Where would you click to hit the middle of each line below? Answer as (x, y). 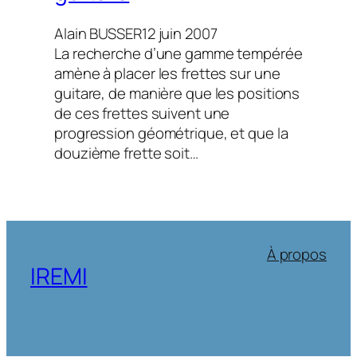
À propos (296, 255)
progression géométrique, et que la (171, 133)
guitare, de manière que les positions (177, 93)
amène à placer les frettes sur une (167, 73)
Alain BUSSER (98, 33)
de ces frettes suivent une (142, 113)
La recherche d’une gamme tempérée (178, 53)
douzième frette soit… (126, 153)
